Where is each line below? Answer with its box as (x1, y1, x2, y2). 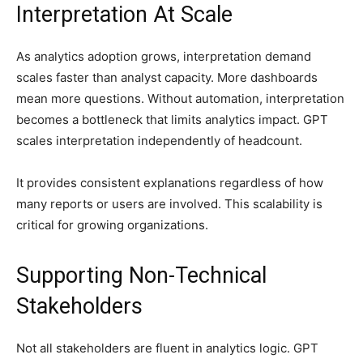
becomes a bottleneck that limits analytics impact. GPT (16, 112, 328, 128)
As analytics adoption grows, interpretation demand (16, 49, 311, 65)
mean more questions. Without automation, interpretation (16, 91, 344, 107)
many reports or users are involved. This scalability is (16, 196, 322, 212)
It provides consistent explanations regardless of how (16, 175, 323, 191)
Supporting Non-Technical (16, 263, 267, 289)
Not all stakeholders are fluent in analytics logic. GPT (16, 340, 318, 357)
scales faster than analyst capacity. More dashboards (16, 70, 318, 86)
